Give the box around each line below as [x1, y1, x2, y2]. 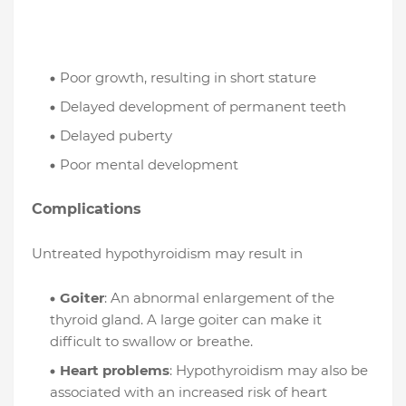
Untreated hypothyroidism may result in [32, 245, 303, 263]
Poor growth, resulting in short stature [60, 69, 316, 87]
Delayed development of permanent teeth [60, 98, 346, 116]
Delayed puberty [60, 127, 172, 145]
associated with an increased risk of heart [50, 383, 327, 401]
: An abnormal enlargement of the [104, 289, 334, 307]
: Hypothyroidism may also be [169, 362, 368, 380]
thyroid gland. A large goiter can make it [50, 311, 322, 329]
